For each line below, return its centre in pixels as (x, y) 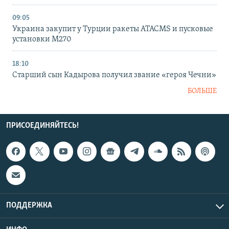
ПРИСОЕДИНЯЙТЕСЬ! (42, 126)
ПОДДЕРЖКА (29, 205)
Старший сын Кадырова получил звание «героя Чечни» (114, 75)
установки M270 (42, 40)
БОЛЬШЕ (202, 91)
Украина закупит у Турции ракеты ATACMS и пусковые (113, 29)
